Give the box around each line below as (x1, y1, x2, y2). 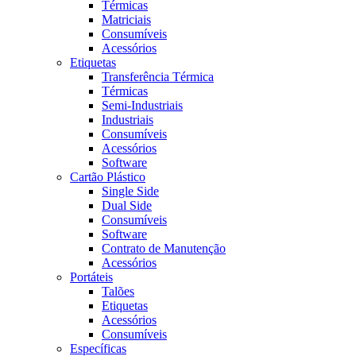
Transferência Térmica (102, 70, 214, 84)
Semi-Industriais (102, 99, 183, 113)
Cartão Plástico (70, 170, 145, 184)
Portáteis (70, 270, 113, 284)
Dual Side (102, 199, 152, 213)
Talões (102, 284, 134, 299)
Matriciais (102, 13, 151, 27)
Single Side (102, 184, 159, 199)
